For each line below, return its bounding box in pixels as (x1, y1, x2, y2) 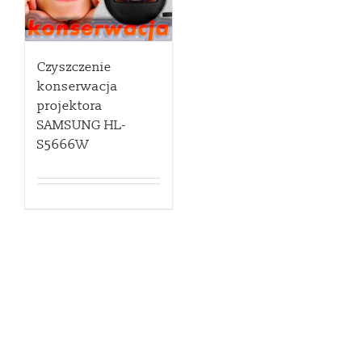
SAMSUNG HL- (37, 117, 126, 134)
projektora (37, 98, 103, 115)
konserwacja (37, 78, 118, 95)
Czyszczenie (37, 59, 112, 76)
